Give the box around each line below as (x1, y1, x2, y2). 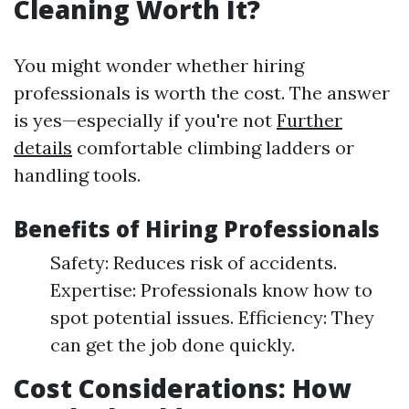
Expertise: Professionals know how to (50, 278, 372, 301)
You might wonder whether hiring (14, 54, 304, 77)
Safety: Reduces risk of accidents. (50, 251, 337, 274)
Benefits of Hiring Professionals (14, 214, 380, 244)
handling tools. (14, 163, 141, 186)
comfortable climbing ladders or (72, 136, 354, 159)
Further (277, 109, 342, 131)
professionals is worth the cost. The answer (14, 81, 390, 104)
